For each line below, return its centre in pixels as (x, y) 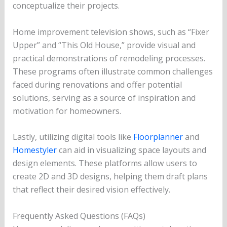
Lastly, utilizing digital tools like (73, 137)
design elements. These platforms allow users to (105, 163)
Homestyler (34, 150)
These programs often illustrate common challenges (112, 71)
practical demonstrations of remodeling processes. (109, 58)
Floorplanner (158, 137)
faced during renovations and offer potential (97, 84)
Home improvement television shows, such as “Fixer (111, 32)
